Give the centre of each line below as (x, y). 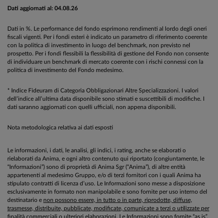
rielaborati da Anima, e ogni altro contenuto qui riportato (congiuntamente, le (106, 158)
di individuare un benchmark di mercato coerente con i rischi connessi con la (105, 62)
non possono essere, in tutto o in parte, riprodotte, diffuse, (118, 200)
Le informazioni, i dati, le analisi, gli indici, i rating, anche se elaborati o (97, 150)
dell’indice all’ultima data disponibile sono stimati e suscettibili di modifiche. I (106, 99)
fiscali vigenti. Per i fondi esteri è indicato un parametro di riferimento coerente (107, 37)
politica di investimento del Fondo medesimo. (65, 70)
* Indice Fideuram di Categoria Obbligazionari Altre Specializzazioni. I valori (103, 90)
